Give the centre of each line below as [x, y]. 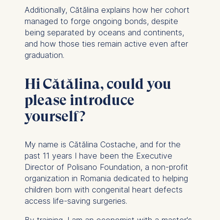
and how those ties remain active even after [106, 43]
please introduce [79, 100]
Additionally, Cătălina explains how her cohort [107, 10]
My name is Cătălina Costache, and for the [102, 144]
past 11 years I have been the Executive [98, 155]
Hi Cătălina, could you [98, 83]
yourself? [55, 116]
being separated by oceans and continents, [104, 32]
